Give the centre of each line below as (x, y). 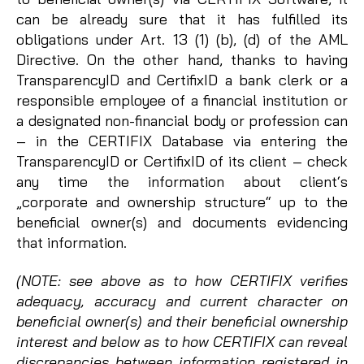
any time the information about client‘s (182, 181)
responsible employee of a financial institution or (182, 100)
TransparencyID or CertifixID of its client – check (182, 161)
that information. (71, 242)
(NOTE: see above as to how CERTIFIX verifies (182, 281)
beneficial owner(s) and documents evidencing (182, 222)
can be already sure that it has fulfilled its (182, 19)
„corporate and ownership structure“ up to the (182, 201)
